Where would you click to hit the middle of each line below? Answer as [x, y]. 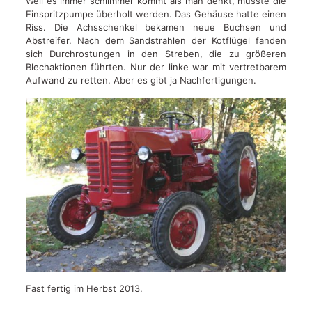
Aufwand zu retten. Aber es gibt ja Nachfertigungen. [141, 80]
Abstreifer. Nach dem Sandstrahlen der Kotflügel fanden [156, 41]
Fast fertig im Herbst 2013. [84, 288]
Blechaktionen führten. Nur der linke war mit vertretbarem [156, 67]
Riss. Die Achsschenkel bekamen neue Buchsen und [156, 28]
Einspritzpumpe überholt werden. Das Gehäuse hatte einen [156, 14]
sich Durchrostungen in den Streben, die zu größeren [156, 54]
